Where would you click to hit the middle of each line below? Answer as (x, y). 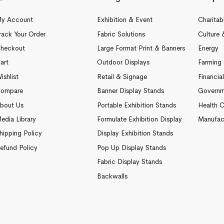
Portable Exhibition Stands (136, 105)
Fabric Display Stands (129, 162)
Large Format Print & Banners (141, 48)
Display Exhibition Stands (135, 133)
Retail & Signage (122, 76)
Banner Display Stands (130, 91)
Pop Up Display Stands (131, 147)
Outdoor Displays (123, 62)
